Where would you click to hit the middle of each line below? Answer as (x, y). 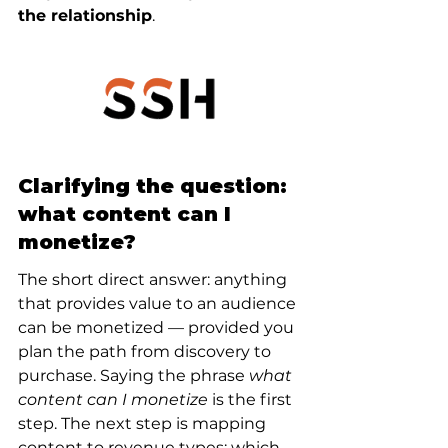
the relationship (85, 15)
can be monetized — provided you (158, 327)
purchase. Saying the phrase (133, 375)
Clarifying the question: (155, 186)
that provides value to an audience (159, 303)
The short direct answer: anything (154, 279)
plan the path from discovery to (146, 351)
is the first (252, 399)
